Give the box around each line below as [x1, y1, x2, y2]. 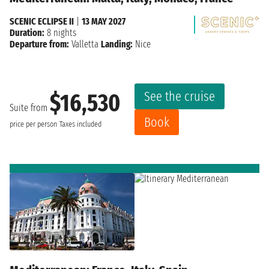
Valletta [71, 38, 98, 50]
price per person [10, 119, 57, 130]
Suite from [10, 102, 50, 114]
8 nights [44, 26, 76, 38]
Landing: [101, 38, 133, 50]
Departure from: [10, 38, 69, 50]
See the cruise [144, 88, 215, 104]
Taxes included [59, 119, 101, 130]
